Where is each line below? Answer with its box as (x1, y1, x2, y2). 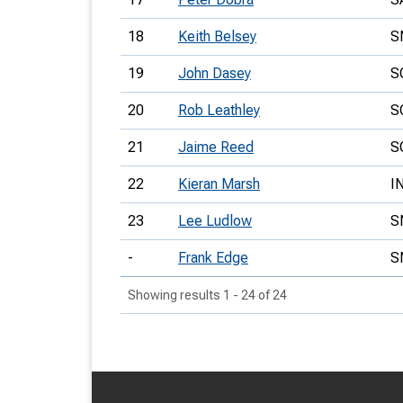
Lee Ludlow (178, 212, 252, 229)
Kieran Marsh (178, 175, 260, 193)
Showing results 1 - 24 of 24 (128, 288, 287, 302)
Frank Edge (178, 249, 248, 266)
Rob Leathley (178, 102, 260, 119)
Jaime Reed (178, 139, 254, 156)
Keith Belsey (178, 28, 256, 45)
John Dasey (178, 65, 251, 82)
